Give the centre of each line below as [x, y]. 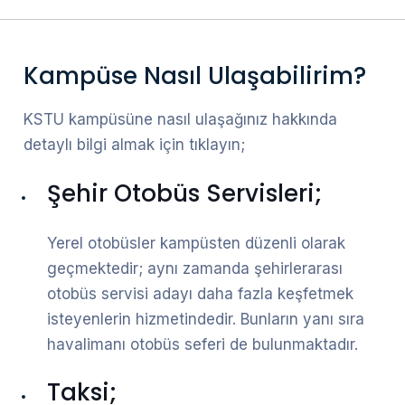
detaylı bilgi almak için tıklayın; [134, 145]
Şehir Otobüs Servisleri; [184, 193]
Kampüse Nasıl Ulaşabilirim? [195, 75]
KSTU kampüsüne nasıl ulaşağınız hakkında [180, 120]
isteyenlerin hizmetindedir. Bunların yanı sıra [206, 319]
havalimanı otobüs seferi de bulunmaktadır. [202, 344]
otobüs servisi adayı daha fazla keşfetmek [200, 293]
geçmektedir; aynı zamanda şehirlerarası [195, 268]
